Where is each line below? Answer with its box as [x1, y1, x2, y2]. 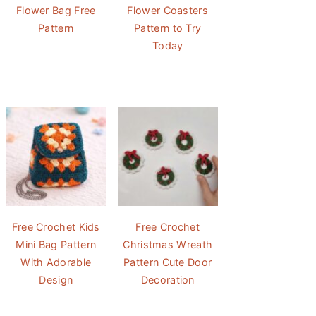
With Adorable [20, 256, 92, 268]
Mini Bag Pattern [16, 238, 97, 250]
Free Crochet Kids [11, 221, 100, 233]
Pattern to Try [134, 21, 202, 34]
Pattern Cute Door [123, 256, 212, 268]
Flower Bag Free [16, 4, 96, 16]
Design [39, 274, 73, 286]
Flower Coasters [127, 4, 208, 16]
